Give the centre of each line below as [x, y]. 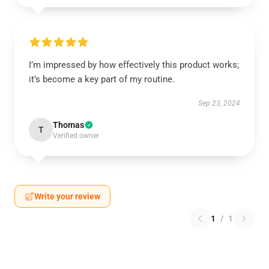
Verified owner [76, 136]
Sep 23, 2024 [219, 103]
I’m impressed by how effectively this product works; [134, 65]
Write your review [67, 196]
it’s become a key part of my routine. [102, 79]
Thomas [68, 125]
